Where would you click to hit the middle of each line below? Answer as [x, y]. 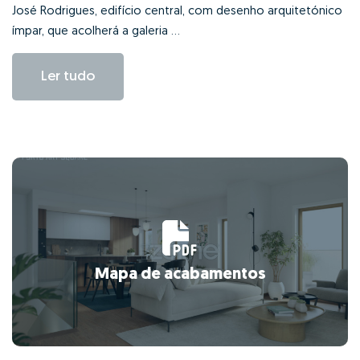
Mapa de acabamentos [180, 275]
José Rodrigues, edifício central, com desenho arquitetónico [177, 11]
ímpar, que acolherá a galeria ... [96, 31]
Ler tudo [68, 76]
